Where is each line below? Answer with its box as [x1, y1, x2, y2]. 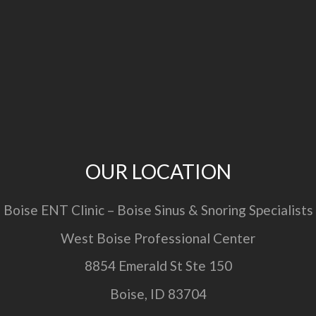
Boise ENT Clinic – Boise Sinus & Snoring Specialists [3, 202, 313, 219]
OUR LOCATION [85, 159, 231, 184]
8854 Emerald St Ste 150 [84, 257, 232, 274]
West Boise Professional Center [61, 229, 255, 246]
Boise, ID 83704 [109, 285, 207, 302]
